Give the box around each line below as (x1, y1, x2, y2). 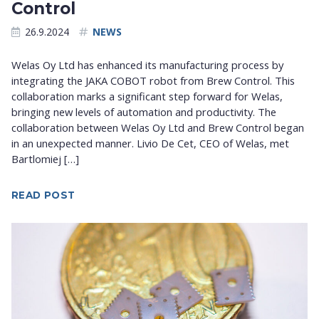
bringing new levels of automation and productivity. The (11, 105, 276, 120)
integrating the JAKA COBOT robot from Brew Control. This (11, 73, 295, 88)
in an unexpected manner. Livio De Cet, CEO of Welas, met (11, 136, 289, 151)
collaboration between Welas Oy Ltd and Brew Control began (11, 120, 304, 135)
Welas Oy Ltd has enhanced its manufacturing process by (11, 58, 283, 73)
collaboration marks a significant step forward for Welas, (11, 89, 283, 104)
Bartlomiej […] (11, 152, 79, 167)
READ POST (11, 189, 75, 201)
